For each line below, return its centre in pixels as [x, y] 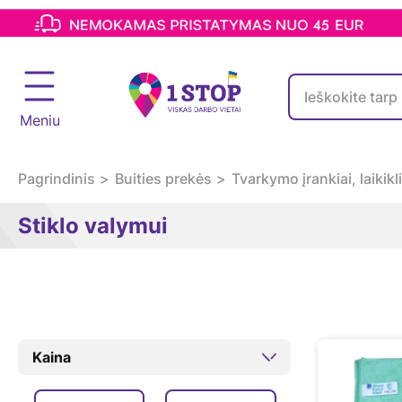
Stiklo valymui [93, 226]
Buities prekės [163, 179]
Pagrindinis [57, 179]
